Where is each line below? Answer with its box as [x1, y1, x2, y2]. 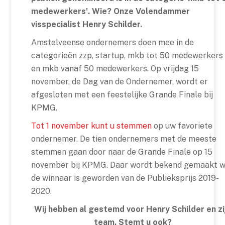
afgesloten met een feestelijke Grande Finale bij [31, 90, 213, 100]
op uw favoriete [152, 121, 213, 131]
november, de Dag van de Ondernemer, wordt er [31, 77, 208, 87]
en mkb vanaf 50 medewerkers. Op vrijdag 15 [31, 64, 199, 74]
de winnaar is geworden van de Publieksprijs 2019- [31, 173, 219, 183]
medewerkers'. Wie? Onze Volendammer [31, 7, 190, 17]
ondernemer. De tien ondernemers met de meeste [31, 134, 217, 144]
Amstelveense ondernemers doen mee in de [31, 38, 194, 48]
